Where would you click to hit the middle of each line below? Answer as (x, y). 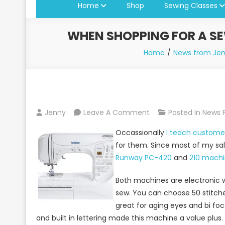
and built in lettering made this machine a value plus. (130, 218)
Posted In (185, 112)
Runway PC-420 (144, 157)
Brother (162, 200)
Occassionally (141, 132)
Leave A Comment (117, 112)
